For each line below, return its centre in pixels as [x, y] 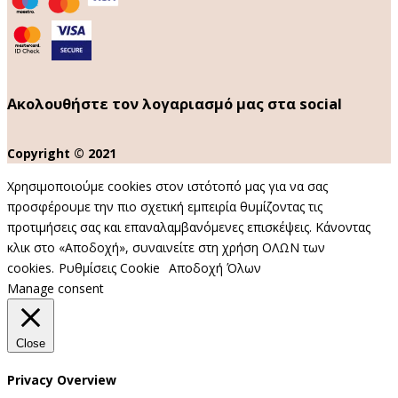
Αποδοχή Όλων [215, 267]
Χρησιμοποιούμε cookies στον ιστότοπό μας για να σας [167, 186]
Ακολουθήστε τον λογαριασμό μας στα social [175, 103]
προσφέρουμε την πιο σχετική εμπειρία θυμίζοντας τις [165, 206]
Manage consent [56, 288]
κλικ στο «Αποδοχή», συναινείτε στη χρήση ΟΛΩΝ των [166, 247]
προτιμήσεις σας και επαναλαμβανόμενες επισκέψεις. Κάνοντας [189, 227]
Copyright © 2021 [62, 153]
